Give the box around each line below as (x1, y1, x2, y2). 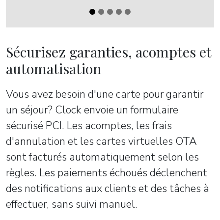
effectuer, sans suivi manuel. (6, 196, 137, 212)
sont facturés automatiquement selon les (6, 149, 199, 165)
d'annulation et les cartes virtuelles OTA (6, 134, 197, 149)
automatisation (6, 58, 101, 78)
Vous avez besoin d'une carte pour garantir (6, 86, 203, 102)
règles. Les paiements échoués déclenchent (6, 165, 207, 180)
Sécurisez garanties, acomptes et (6, 42, 212, 61)
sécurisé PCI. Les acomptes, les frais (6, 118, 172, 133)
